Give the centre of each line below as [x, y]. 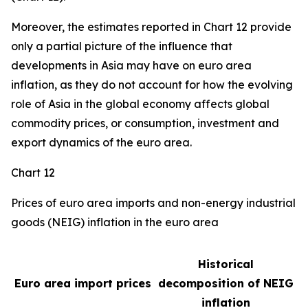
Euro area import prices [82, 283]
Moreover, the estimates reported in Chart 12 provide [151, 27]
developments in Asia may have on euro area [131, 65]
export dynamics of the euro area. [101, 142]
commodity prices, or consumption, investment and [145, 123]
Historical [225, 264]
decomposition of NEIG [225, 283]
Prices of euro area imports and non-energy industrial [153, 203]
